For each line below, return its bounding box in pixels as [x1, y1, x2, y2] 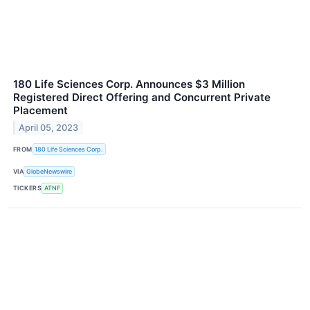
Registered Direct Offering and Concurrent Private [13, 91, 271, 104]
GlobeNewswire [26, 167, 73, 176]
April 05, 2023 [19, 122, 79, 134]
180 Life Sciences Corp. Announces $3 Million [13, 77, 245, 91]
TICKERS [13, 184, 42, 192]
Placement [13, 104, 68, 118]
